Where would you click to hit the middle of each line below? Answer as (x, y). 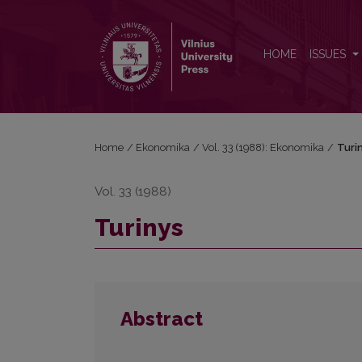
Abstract (162, 319)
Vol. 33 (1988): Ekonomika (263, 147)
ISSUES (329, 55)
